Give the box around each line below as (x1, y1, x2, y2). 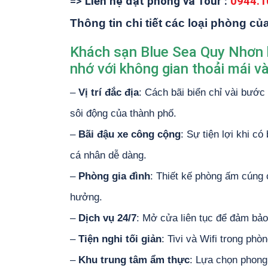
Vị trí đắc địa (78, 87, 139, 98)
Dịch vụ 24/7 (78, 212, 136, 224)
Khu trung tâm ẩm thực (78, 254, 190, 266)
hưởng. (70, 191, 102, 203)
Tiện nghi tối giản (78, 233, 162, 245)
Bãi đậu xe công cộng (78, 129, 181, 140)
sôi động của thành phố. (70, 108, 176, 119)
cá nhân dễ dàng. (70, 150, 147, 161)
